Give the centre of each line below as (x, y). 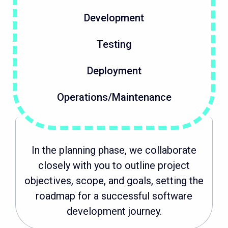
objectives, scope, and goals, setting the (114, 181)
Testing (114, 45)
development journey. (114, 211)
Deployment (114, 71)
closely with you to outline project (114, 166)
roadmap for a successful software (114, 196)
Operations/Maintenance (114, 97)
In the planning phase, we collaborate (114, 150)
